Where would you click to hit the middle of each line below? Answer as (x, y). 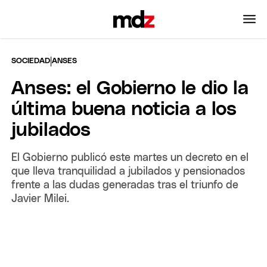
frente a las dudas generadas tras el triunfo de (125, 185)
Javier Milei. (41, 199)
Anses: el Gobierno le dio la (130, 89)
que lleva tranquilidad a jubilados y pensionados (128, 171)
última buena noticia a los (124, 109)
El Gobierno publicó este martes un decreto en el (130, 158)
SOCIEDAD (31, 61)
